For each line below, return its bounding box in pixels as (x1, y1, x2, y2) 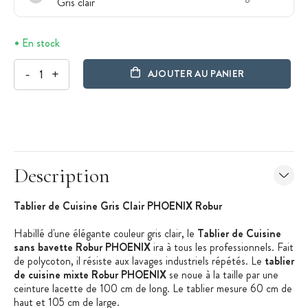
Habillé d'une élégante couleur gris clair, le (14, 225, 197, 241)
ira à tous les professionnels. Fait (153, 239, 294, 255)
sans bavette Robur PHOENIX (14, 239, 153, 255)
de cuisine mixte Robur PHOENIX (14, 266, 166, 283)
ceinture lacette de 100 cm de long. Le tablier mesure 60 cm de (14, 280, 292, 296)
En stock (22, 34, 60, 51)
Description (14, 162, 110, 188)
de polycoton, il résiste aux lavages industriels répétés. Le (14, 252, 262, 269)
